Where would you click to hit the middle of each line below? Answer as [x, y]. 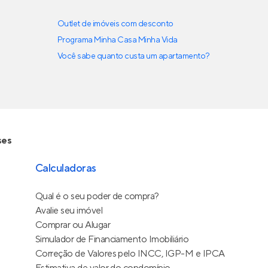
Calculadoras [66, 169]
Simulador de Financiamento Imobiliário [112, 240]
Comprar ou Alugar [73, 225]
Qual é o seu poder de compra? [97, 197]
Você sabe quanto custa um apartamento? [134, 57]
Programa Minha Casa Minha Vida [118, 40]
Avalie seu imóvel [69, 211]
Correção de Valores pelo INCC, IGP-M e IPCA [130, 254]
